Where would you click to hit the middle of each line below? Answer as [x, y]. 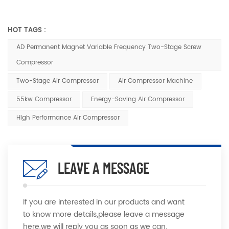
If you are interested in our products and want [104, 202]
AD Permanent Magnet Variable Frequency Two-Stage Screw [109, 48]
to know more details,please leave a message [104, 215]
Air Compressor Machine [155, 81]
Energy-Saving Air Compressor [138, 100]
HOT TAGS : [27, 31]
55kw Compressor [44, 100]
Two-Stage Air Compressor [58, 81]
